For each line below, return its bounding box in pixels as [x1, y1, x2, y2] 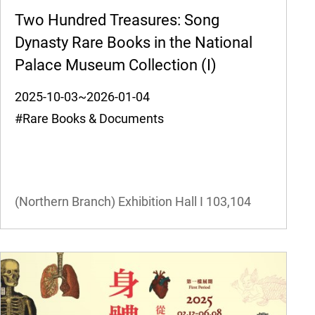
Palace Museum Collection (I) [14, 56, 217, 75]
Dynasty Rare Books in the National [14, 34, 252, 52]
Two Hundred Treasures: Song [14, 11, 219, 30]
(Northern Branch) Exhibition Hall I [14, 194, 203, 210]
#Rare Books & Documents [14, 111, 176, 127]
